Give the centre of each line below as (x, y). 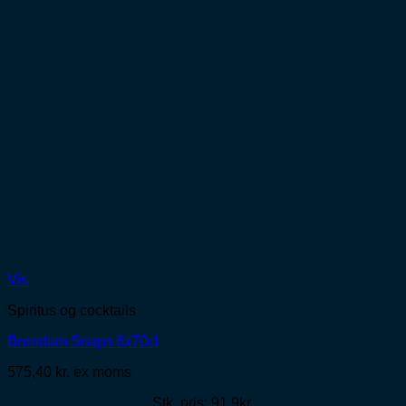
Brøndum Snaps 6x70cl (83, 342)
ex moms (102, 372)
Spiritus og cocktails (72, 311)
